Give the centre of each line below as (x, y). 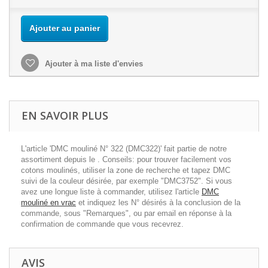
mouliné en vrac (48, 203)
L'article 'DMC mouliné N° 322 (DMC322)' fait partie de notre (124, 149)
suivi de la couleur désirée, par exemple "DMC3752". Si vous (127, 181)
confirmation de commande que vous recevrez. (102, 224)
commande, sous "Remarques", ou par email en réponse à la (126, 214)
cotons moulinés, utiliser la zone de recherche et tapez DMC (126, 170)
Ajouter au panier (65, 28)
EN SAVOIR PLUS (65, 116)
